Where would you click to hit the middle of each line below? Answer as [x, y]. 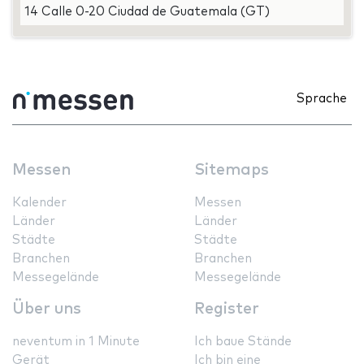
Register [227, 309]
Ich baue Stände [243, 341]
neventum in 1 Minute [76, 341]
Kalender [39, 202]
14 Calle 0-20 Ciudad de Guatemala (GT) [147, 11]
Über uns [47, 309]
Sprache [322, 98]
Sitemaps [232, 170]
